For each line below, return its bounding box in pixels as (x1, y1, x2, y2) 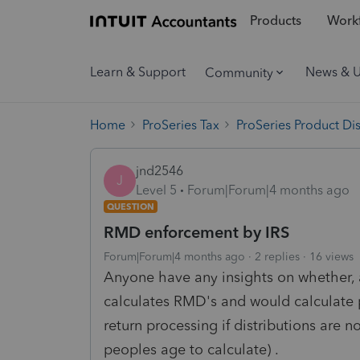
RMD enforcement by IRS (104, 222, 289, 242)
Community (205, 64, 273, 80)
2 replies (255, 249, 300, 264)
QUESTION (107, 200, 154, 212)
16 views (309, 249, 354, 264)
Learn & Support (90, 64, 186, 80)
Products (249, 13, 301, 29)
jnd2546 (136, 162, 183, 178)
